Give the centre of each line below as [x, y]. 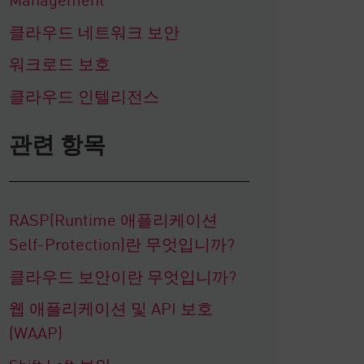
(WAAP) [35, 332]
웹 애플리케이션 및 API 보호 [110, 308]
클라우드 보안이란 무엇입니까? [122, 275]
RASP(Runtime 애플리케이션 [113, 219]
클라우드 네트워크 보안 [94, 30]
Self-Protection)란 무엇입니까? [121, 243]
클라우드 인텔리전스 [84, 95]
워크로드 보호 [59, 63]
